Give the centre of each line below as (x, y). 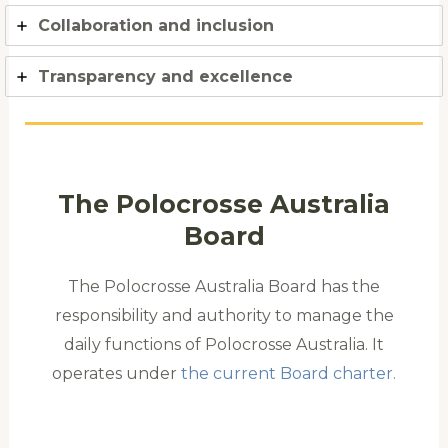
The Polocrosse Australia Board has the (224, 287)
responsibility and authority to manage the (224, 316)
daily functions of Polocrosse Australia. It (224, 345)
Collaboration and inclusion (155, 26)
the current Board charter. (288, 374)
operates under (116, 374)
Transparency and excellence (165, 77)
